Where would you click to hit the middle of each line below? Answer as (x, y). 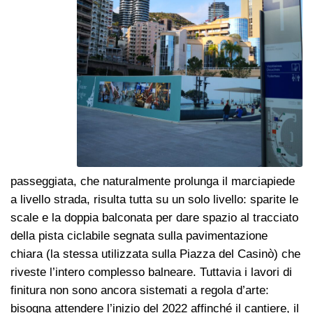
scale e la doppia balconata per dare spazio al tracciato (154, 218)
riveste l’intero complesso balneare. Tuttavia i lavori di (151, 272)
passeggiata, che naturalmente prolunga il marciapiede (153, 182)
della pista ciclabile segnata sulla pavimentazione (139, 236)
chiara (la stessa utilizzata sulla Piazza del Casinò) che (155, 254)
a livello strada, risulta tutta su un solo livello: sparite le (154, 200)
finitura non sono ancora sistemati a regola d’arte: (140, 291)
